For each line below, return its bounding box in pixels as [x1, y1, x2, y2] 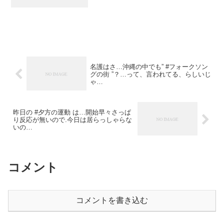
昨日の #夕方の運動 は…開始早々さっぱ [13, 108, 131, 116]
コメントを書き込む [76, 196, 148, 205]
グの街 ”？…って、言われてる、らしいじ [89, 70, 211, 78]
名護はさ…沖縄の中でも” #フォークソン [89, 62, 208, 70]
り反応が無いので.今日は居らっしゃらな [13, 115, 132, 123]
